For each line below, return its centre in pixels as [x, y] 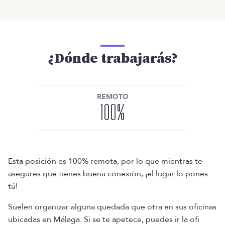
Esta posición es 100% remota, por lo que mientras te [105, 161]
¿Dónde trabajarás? [113, 58]
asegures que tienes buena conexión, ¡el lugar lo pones [108, 174]
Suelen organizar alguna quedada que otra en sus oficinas [112, 207]
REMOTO [113, 96]
